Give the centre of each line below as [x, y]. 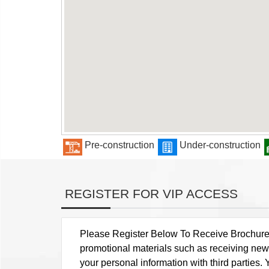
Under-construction [220, 145]
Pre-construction [119, 145]
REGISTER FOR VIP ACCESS [150, 193]
